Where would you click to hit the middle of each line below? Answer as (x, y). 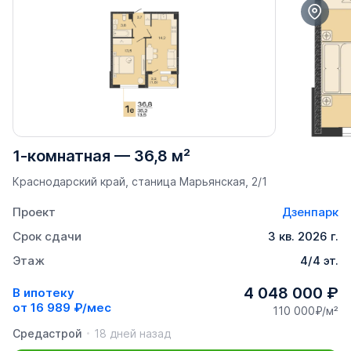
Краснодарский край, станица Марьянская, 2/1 (140, 181)
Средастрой (47, 333)
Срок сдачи (47, 236)
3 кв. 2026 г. (303, 236)
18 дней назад (132, 333)
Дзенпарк (310, 212)
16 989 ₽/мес (71, 308)
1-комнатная (62, 156)
